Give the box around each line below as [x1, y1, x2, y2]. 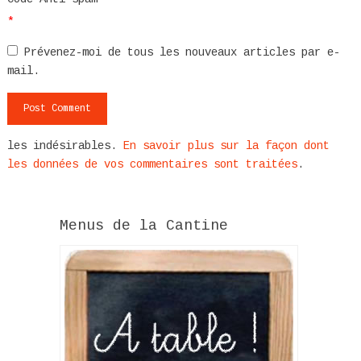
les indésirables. [6, 139, 123, 152]
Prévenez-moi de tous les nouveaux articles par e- [23, 45, 340, 59]
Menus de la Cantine [60, 217, 228, 234]
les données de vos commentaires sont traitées [6, 157, 297, 171]
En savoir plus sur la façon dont [122, 139, 330, 152]
